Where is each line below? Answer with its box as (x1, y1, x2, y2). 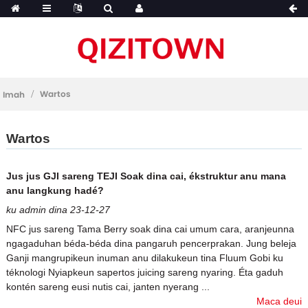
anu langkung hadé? (5, 184, 104, 196)
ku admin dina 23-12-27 (5, 203, 110, 215)
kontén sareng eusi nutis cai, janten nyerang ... (5, 280, 210, 292)
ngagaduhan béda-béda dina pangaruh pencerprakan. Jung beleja (5, 237, 296, 249)
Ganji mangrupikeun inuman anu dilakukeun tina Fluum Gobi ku (5, 252, 283, 263)
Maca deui (256, 295, 302, 307)
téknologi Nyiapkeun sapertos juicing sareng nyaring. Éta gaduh (5, 266, 283, 278)
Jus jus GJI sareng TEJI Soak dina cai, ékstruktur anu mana (5, 170, 286, 181)
